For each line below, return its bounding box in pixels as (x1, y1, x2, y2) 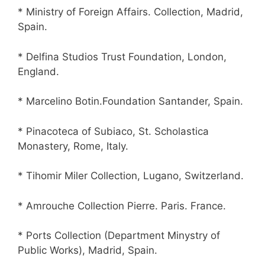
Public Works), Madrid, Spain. (18, 244, 157, 257)
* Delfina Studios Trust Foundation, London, (18, 50, 227, 63)
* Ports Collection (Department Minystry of (18, 230, 220, 242)
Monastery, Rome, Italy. (18, 140, 128, 152)
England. (18, 65, 59, 77)
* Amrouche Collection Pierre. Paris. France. (18, 199, 226, 212)
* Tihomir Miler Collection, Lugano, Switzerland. (18, 170, 244, 182)
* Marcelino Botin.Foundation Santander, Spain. (18, 95, 243, 108)
